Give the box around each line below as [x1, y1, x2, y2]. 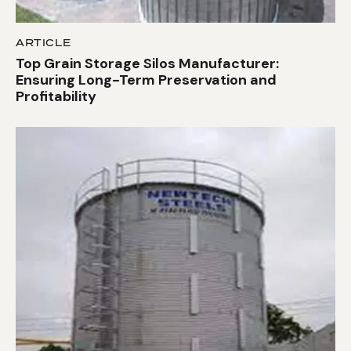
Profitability [16, 86, 96, 106]
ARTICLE [16, 36, 71, 50]
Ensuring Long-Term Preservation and [16, 70, 277, 89]
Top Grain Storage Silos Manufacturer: [16, 53, 279, 73]
